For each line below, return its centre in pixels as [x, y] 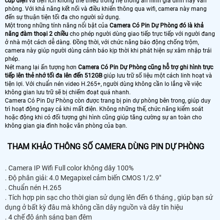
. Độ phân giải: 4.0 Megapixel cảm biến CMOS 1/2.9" [83, 178]
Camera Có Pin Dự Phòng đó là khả [157, 25]
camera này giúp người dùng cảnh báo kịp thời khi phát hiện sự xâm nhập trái [108, 50]
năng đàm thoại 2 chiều [37, 34]
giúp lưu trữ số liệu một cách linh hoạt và [157, 75]
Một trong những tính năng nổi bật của [57, 25]
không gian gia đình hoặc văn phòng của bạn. [66, 125]
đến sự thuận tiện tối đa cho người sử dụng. [63, 17]
